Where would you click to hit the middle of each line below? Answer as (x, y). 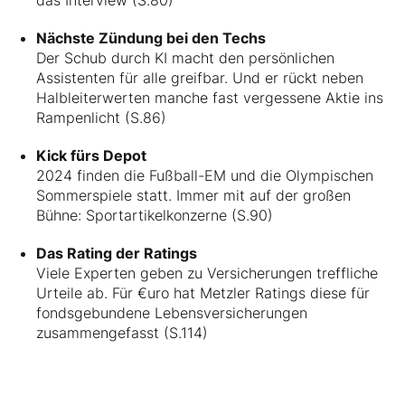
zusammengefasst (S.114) (122, 332)
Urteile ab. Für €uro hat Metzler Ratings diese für (203, 292)
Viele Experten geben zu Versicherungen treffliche (207, 273)
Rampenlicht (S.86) (101, 117)
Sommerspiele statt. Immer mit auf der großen (193, 195)
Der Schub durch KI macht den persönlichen (185, 57)
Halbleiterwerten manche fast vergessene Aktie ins (210, 97)
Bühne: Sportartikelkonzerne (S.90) (155, 215)
